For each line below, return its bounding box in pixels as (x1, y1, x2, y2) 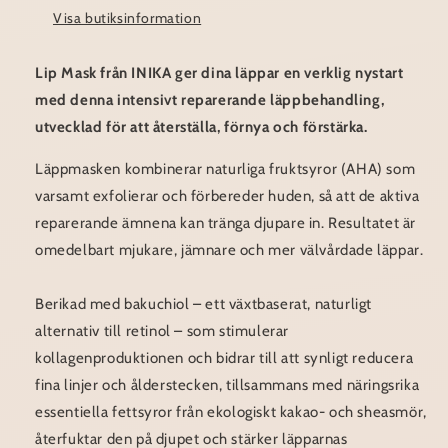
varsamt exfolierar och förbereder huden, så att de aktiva (35, 187, 420, 206)
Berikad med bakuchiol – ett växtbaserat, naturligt (35, 295, 373, 314)
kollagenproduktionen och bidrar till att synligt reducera (35, 349, 414, 368)
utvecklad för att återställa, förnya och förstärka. (35, 118, 368, 137)
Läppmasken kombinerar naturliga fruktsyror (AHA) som (35, 160, 416, 179)
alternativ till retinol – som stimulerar (35, 322, 290, 341)
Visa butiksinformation (53, 9, 202, 28)
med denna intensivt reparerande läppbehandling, (35, 91, 385, 110)
